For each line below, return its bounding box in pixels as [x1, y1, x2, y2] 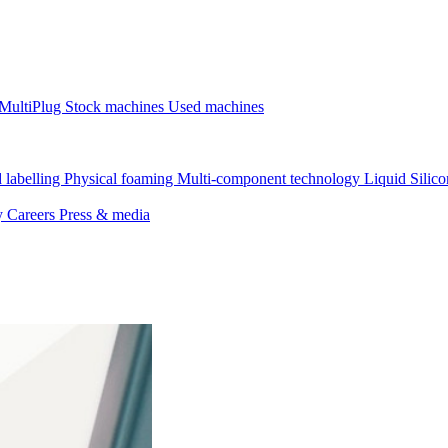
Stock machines [65, 98, 168, 115]
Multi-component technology [177, 170, 364, 187]
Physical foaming [64, 170, 177, 187]
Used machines [168, 98, 264, 115]
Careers [7, 206, 59, 223]
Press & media [59, 206, 150, 223]
